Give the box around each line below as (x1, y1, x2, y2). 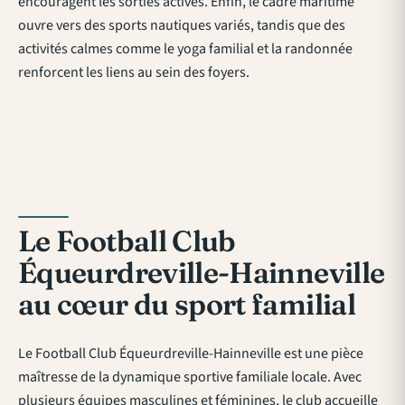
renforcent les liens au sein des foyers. (18, 61, 250, 82)
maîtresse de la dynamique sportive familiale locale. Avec (18, 366, 362, 387)
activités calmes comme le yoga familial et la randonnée (18, 38, 353, 59)
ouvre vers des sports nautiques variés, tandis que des (18, 14, 345, 35)
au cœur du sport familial (18, 286, 355, 322)
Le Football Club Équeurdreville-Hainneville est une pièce (18, 343, 363, 363)
